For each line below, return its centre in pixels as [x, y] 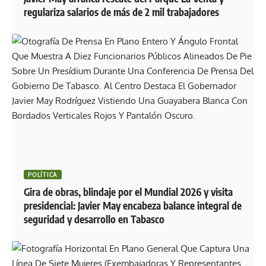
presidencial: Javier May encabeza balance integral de [133, 205]
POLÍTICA [43, 174]
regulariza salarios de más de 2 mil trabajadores [122, 12]
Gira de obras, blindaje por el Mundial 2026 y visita [129, 191]
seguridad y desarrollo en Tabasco [94, 219]
